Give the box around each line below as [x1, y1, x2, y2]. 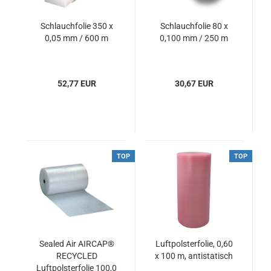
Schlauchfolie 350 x [40, 21, 113, 31]
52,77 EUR [57, 79, 96, 88]
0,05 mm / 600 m [45, 33, 108, 43]
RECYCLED [56, 251, 97, 261]
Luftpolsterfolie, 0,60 [155, 239, 233, 249]
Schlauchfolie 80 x [160, 21, 228, 31]
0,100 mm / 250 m [160, 33, 228, 43]
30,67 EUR [174, 79, 214, 88]
